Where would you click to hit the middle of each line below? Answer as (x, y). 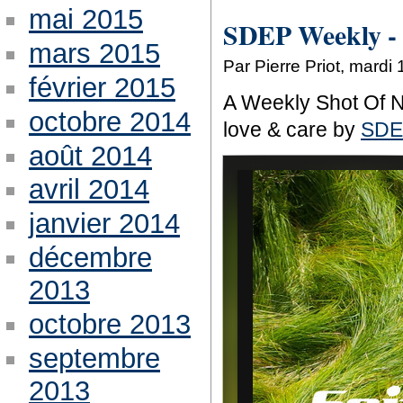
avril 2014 (89, 190)
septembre (94, 359)
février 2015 (102, 87)
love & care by (292, 130)
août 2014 (90, 156)
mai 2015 (85, 19)
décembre (90, 258)
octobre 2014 (109, 121)
